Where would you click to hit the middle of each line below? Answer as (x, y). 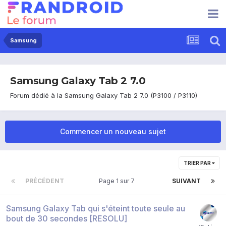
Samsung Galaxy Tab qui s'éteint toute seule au (96, 208)
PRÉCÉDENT (45, 181)
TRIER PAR (198, 163)
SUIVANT (186, 181)
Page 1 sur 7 (118, 181)
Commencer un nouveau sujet (113, 131)
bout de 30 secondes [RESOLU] (67, 218)
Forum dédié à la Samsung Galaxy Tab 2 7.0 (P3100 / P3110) (104, 95)
